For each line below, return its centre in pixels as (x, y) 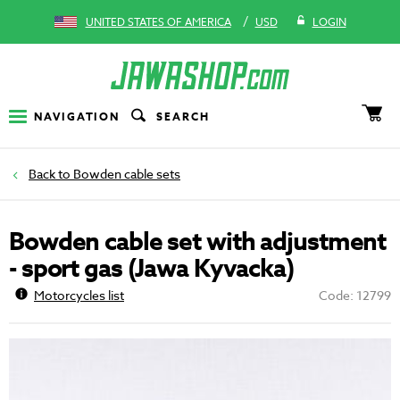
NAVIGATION (77, 116)
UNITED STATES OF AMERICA (158, 22)
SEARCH (183, 116)
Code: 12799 (355, 296)
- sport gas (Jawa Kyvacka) (151, 270)
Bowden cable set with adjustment (198, 243)
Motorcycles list (79, 296)
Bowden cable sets (127, 174)
